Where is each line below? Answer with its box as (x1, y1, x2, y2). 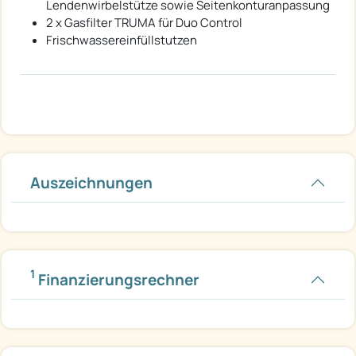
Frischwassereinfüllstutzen (46, 31, 197, 48)
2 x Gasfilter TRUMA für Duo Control (46, 14, 242, 31)
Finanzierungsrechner (35, 269, 199, 290)
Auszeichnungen (30, 172, 153, 193)
